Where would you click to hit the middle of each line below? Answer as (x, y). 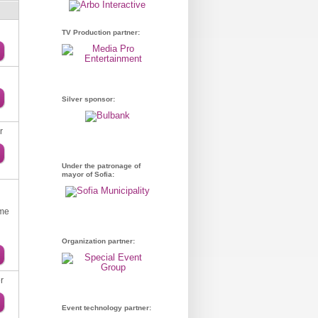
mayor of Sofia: (88, 174)
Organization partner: (98, 241)
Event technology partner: (106, 308)
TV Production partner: (101, 32)
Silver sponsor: (88, 99)
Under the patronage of (101, 166)
